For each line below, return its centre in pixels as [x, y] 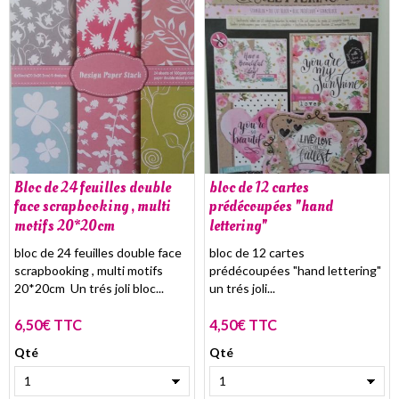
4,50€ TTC [243, 324]
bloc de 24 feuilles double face [98, 252]
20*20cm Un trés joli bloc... [89, 288]
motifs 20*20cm [65, 225]
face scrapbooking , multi [93, 207]
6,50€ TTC [48, 324]
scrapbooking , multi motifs [89, 270]
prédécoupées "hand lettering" [295, 270]
